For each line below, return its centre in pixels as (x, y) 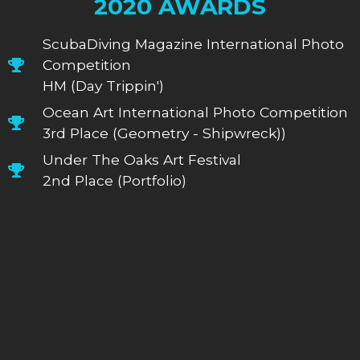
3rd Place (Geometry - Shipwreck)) (164, 133)
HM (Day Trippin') (103, 85)
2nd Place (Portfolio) (114, 180)
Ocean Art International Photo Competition (195, 112)
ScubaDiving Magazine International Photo (193, 43)
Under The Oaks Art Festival (141, 159)
